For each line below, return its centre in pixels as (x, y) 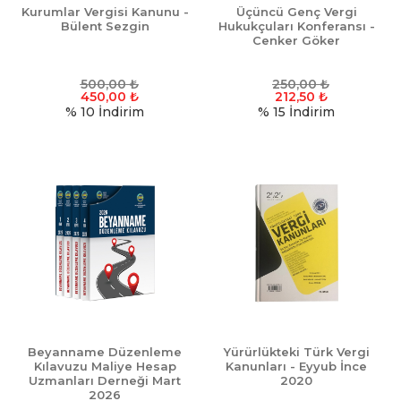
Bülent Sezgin (105, 26)
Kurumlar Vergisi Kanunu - (105, 12)
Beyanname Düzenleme (105, 352)
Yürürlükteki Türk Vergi (296, 352)
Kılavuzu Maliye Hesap (105, 367)
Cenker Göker (296, 41)
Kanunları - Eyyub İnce (296, 367)
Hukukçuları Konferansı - (296, 26)
